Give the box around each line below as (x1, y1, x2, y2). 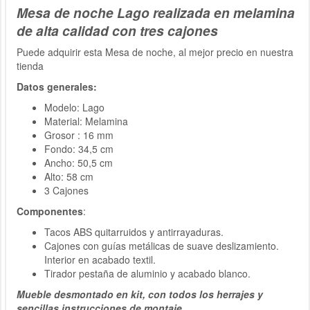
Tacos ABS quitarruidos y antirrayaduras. (44, 224, 224, 239)
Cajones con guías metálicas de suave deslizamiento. (44, 238, 279, 253)
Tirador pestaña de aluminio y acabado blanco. (44, 266, 250, 280)
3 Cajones (44, 183, 89, 197)
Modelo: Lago (44, 100, 104, 114)
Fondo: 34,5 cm (44, 141, 113, 156)
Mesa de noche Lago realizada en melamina (17, 2, 295, 22)
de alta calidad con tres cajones (17, 20, 218, 40)
